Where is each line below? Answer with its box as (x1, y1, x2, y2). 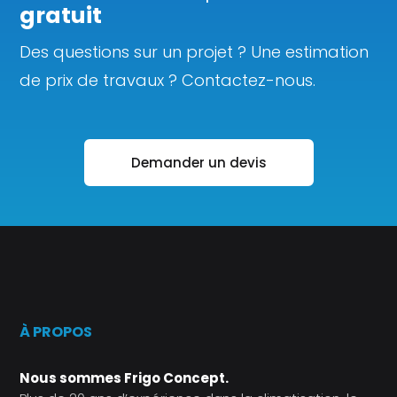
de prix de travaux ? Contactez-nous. (19, 69, 316, 92)
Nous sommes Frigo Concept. (19, 369, 230, 388)
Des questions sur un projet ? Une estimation (19, 41, 370, 64)
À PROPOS (19, 322, 93, 343)
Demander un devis (130, 153, 267, 173)
